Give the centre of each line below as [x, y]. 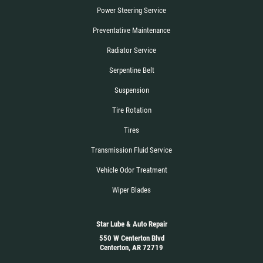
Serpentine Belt [131, 70]
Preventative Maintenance [131, 30]
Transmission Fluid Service [131, 150]
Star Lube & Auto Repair [131, 224]
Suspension [131, 90]
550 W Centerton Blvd [131, 238]
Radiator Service [131, 50]
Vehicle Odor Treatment [131, 170]
